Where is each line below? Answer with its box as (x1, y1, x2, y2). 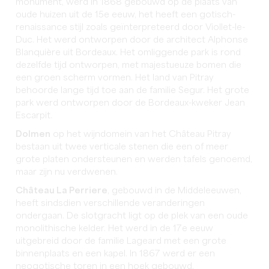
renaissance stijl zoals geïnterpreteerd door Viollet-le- (16, 23, 246, 32)
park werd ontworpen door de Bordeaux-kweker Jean (16, 99, 246, 107)
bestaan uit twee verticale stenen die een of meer (16, 143, 229, 151)
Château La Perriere (16, 187, 108, 195)
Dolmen (16, 130, 51, 139)
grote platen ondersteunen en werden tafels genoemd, (16, 156, 253, 164)
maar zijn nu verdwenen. (16, 168, 118, 177)
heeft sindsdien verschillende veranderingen (16, 199, 205, 208)
